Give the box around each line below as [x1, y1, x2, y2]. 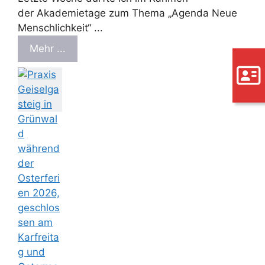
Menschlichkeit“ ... [18, 22, 103, 34]
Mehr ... [30, 43, 66, 55]
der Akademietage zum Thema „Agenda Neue [18, 7, 237, 20]
